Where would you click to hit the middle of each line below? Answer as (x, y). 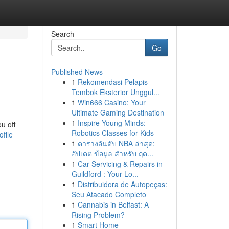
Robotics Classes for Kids (112, 133)
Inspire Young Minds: (111, 123)
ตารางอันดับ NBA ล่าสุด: (116, 143)
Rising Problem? (98, 215)
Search (62, 34)
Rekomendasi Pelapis (112, 82)
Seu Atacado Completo (109, 194)
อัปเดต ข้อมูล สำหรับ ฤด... (112, 153)
